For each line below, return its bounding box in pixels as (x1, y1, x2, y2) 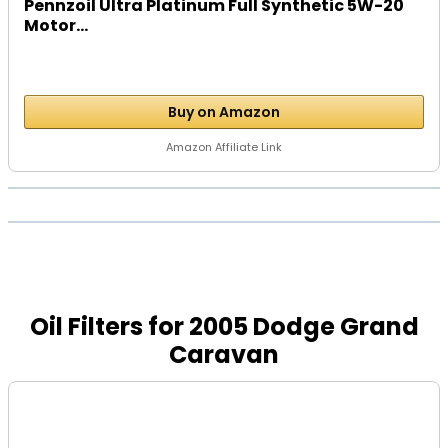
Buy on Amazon (168, 102, 280, 122)
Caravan (169, 338, 279, 371)
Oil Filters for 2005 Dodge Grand (29, 310, 419, 343)
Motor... (24, 14, 89, 37)
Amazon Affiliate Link (166, 139, 282, 155)
